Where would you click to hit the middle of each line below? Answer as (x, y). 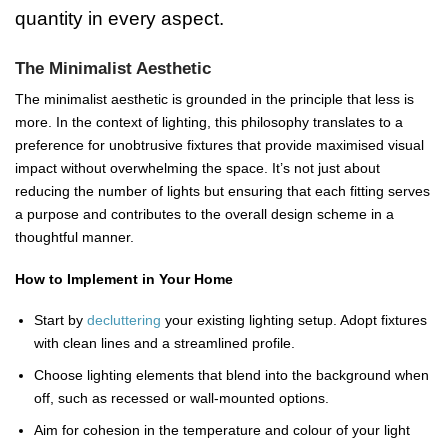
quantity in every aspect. (119, 18)
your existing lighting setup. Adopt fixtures (293, 320)
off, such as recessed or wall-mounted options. (181, 397)
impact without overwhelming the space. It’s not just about (197, 167)
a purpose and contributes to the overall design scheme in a (204, 213)
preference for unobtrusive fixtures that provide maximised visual (219, 144)
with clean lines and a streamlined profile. (164, 343)
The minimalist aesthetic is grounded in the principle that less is (214, 98)
